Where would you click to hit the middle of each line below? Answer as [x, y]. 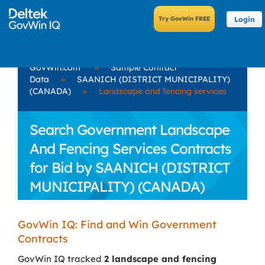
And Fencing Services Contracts [130, 148]
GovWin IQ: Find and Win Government [117, 224]
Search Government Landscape [130, 130]
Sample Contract [144, 67]
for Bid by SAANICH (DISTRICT [130, 167]
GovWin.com [55, 67]
